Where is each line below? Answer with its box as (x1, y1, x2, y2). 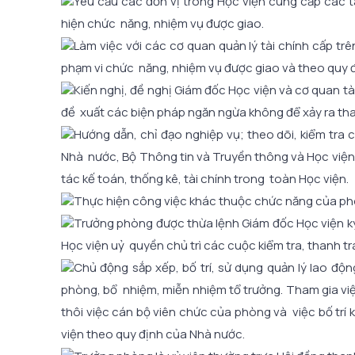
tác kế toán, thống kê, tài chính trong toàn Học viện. (61, 170, 349, 187)
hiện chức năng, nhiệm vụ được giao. (61, 14, 264, 32)
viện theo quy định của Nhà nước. (61, 325, 245, 342)
